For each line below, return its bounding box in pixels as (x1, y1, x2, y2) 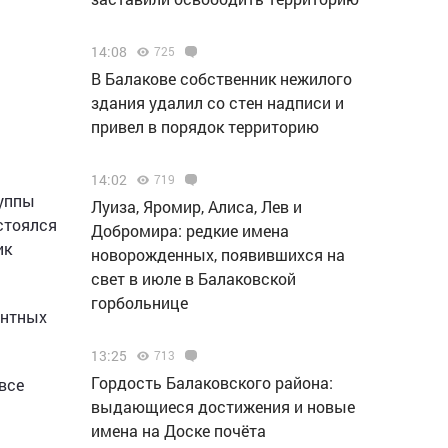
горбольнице (91, 292, 188, 313)
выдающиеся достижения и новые (91, 396, 355, 417)
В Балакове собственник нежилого (91, 68, 352, 89)
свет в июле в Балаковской (91, 268, 296, 289)
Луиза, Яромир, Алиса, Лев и (91, 196, 302, 217)
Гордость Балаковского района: (91, 372, 333, 393)
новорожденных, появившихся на (91, 244, 345, 265)
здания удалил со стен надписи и (91, 92, 344, 113)
